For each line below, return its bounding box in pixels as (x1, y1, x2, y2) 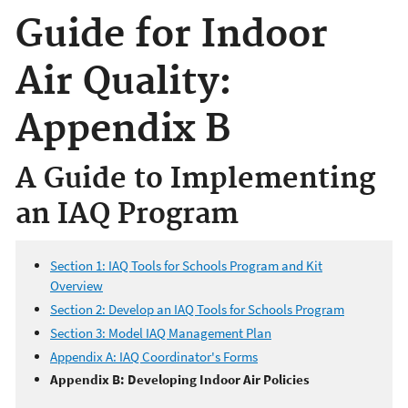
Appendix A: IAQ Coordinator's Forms (50, 347, 258, 365)
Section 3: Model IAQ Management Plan (50, 323, 271, 342)
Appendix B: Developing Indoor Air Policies (50, 371, 310, 389)
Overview (50, 277, 103, 295)
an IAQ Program (15, 197, 239, 232)
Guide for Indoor (15, 12, 328, 59)
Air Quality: (15, 59, 232, 107)
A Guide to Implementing (15, 161, 375, 197)
